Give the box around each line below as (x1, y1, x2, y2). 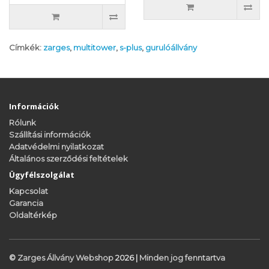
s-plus (119, 43, 142, 53)
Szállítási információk (9, 130, 91, 140)
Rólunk (9, 118, 36, 128)
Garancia (9, 198, 43, 208)
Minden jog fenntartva (139, 253, 225, 263)
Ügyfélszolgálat (9, 169, 74, 181)
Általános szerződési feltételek (9, 154, 128, 164)
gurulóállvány (145, 43, 197, 53)
